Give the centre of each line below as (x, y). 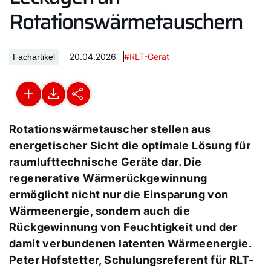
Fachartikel (34, 57)
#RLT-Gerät (147, 56)
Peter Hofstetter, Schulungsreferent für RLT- (132, 260)
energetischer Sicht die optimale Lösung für (130, 145)
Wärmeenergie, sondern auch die (100, 211)
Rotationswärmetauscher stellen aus (110, 129)
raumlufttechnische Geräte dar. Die (106, 162)
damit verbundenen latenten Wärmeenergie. (130, 243)
